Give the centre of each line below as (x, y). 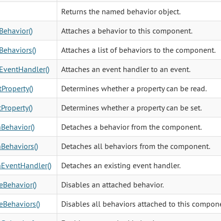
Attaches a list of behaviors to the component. (138, 50)
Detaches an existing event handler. (121, 165)
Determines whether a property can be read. (134, 88)
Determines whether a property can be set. (131, 107)
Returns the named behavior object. (121, 11)
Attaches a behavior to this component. (127, 30)
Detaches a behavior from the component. (131, 127)
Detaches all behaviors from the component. (135, 146)
